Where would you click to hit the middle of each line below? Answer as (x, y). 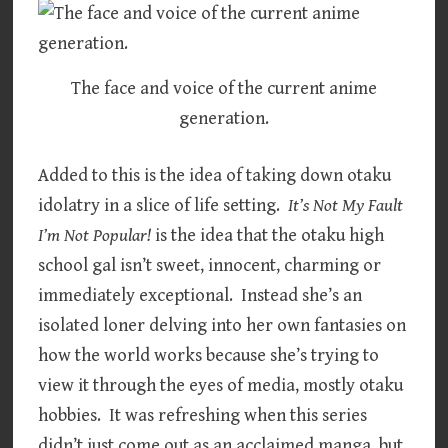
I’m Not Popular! (97, 235)
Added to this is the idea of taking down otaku (215, 175)
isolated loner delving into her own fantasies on (222, 325)
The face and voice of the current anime (223, 88)
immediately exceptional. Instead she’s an (200, 295)
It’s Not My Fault (346, 205)
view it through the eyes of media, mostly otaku (221, 385)
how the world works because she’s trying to (209, 355)
